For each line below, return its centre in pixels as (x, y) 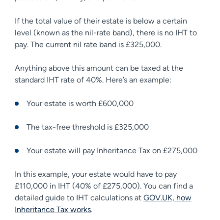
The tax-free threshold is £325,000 (90, 127)
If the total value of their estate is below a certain (101, 21)
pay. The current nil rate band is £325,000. (90, 44)
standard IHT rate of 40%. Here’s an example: (95, 80)
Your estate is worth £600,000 (81, 103)
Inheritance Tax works (53, 209)
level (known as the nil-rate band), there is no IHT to (106, 32)
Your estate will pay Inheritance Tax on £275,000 (113, 150)
